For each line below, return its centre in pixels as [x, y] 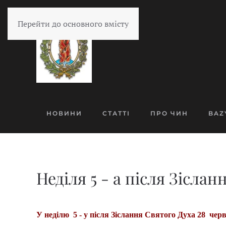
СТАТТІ [117, 113]
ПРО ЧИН [169, 113]
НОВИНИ [65, 113]
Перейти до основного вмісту [73, 24]
